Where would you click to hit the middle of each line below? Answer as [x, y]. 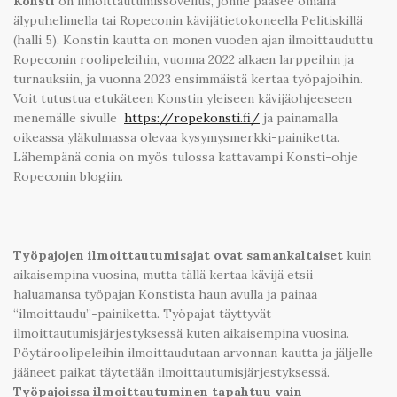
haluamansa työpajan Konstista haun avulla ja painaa [165, 295]
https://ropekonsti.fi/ [192, 117]
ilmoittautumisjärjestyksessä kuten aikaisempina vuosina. [181, 334]
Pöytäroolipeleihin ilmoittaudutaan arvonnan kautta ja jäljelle [193, 353]
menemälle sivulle [69, 117]
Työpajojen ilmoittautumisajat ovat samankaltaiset [178, 256]
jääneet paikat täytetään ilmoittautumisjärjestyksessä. [171, 373]
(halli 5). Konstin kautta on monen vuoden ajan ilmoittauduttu [193, 39]
